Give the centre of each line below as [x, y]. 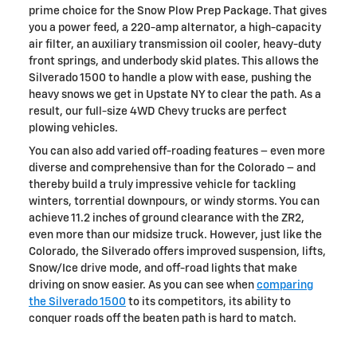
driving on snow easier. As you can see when [143, 286]
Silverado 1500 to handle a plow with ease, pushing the [170, 78]
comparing [285, 286]
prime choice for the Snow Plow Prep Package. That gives [178, 12]
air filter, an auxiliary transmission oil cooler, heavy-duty [175, 45]
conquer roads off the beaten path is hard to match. [163, 319]
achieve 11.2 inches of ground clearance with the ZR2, [167, 219]
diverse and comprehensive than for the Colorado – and [172, 169]
